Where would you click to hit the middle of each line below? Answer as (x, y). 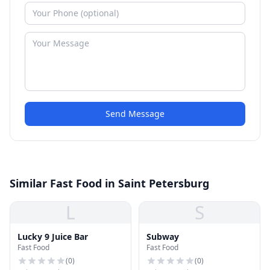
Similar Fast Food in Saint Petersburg (109, 183)
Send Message (135, 114)
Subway (163, 237)
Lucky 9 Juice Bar (53, 237)
